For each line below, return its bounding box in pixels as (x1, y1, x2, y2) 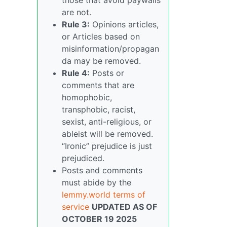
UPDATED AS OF (92, 201, 157, 212)
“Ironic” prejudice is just (62, 140, 152, 151)
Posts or (90, 67, 124, 78)
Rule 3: (62, 19, 90, 29)
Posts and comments (62, 165, 142, 175)
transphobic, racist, (62, 104, 135, 115)
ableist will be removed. (62, 128, 153, 139)
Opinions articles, (90, 19, 159, 29)
